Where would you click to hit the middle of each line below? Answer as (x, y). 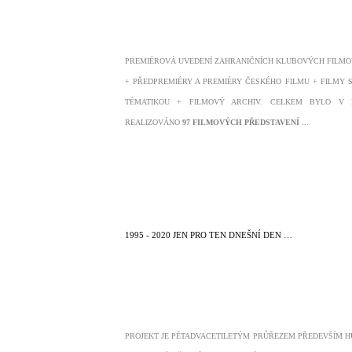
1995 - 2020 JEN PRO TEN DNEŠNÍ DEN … (209, 235)
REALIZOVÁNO (154, 122)
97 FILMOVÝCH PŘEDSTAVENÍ (242, 122)
